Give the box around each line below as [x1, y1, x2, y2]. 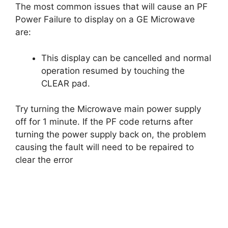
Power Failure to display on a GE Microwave [15, 14, 195, 24]
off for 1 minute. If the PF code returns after [15, 117, 193, 127]
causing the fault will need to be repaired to [15, 142, 194, 152]
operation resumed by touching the [41, 65, 185, 76]
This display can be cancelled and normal [41, 52, 211, 63]
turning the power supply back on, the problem [15, 129, 206, 139]
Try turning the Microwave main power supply [15, 104, 201, 114]
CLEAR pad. [41, 78, 90, 89]
